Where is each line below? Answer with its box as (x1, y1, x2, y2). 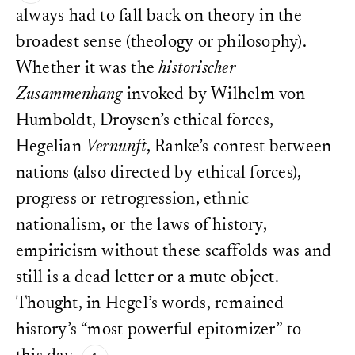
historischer (158, 60, 235, 78)
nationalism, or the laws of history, (16, 217, 267, 235)
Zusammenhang (16, 86, 127, 105)
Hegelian (16, 139, 86, 157)
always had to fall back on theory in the (16, 8, 302, 26)
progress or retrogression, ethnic (16, 191, 250, 209)
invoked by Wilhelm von (126, 86, 306, 105)
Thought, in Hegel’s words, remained (16, 296, 284, 314)
